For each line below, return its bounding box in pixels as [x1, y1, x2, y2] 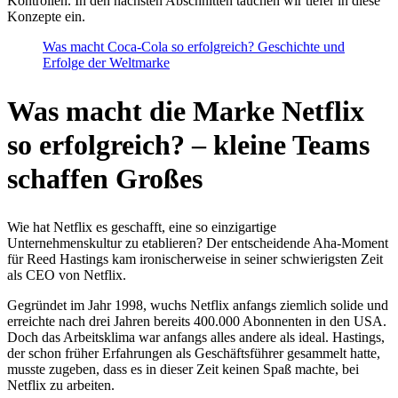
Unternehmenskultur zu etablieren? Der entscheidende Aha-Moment [7, 235, 388, 251]
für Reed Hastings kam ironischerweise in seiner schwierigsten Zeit [7, 251, 383, 267]
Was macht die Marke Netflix [7, 95, 364, 128]
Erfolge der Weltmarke [43, 54, 170, 70]
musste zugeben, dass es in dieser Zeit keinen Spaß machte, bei [7, 362, 359, 378]
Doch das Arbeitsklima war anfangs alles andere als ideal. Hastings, [7, 330, 385, 346]
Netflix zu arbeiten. [7, 378, 115, 394]
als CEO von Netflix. [7, 267, 126, 283]
